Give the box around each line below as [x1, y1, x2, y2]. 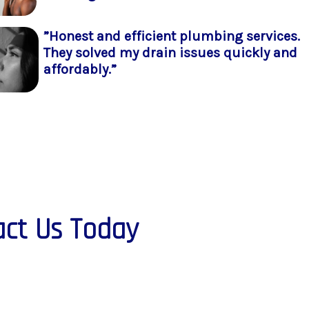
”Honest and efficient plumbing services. [43, 28, 301, 44]
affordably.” [43, 61, 117, 77]
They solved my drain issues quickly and [43, 44, 298, 61]
